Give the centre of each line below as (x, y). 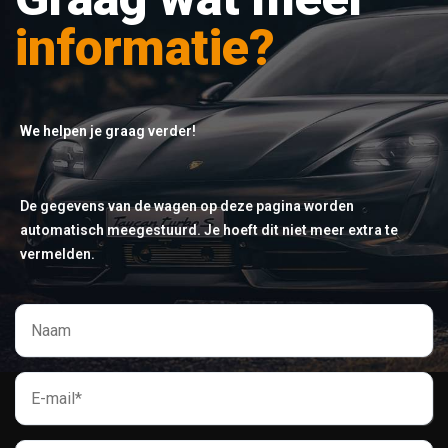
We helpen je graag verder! (108, 131)
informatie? (145, 48)
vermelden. (57, 254)
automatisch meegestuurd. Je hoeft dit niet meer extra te (209, 230)
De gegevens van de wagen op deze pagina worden (187, 206)
